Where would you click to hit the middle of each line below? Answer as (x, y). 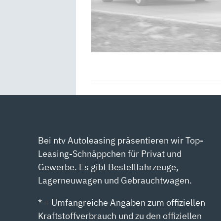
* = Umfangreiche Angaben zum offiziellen (122, 202)
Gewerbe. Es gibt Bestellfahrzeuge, (109, 167)
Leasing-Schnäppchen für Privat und (110, 153)
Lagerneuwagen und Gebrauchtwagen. (115, 180)
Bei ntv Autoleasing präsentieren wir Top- (121, 140)
